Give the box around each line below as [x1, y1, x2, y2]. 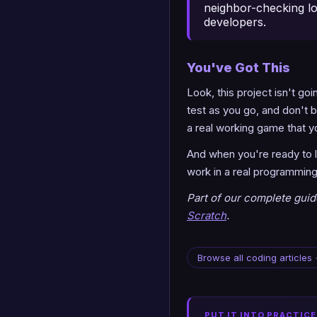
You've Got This [187, 59, 290, 75]
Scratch [187, 208, 226, 222]
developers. [204, 14, 266, 29]
